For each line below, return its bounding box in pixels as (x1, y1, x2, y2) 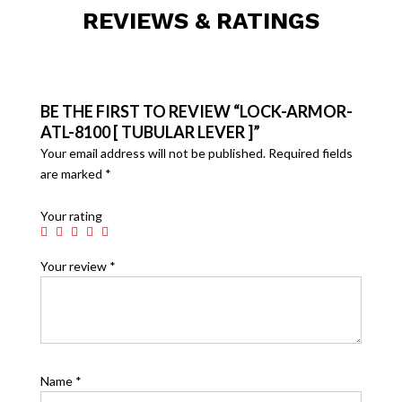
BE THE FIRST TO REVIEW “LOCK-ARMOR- (39, 101, 353, 121)
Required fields (267, 145, 353, 161)
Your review (39, 258, 109, 274)
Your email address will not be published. (39, 145, 266, 161)
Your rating (39, 208, 102, 223)
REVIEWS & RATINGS (82, 7, 319, 34)
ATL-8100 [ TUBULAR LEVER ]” (39, 122, 260, 142)
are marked (39, 166, 105, 181)
